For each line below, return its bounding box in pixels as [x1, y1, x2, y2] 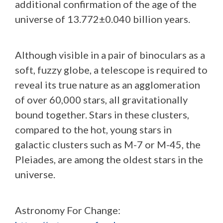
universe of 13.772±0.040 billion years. [15, 12, 190, 25]
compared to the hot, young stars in [15, 123, 172, 135]
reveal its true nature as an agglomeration [15, 78, 200, 91]
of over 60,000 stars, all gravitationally [15, 93, 188, 106]
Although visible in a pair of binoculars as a [15, 48, 205, 61]
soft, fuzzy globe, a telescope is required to [15, 63, 208, 76]
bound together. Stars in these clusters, [15, 108, 189, 120]
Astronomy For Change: [15, 204, 120, 216]
